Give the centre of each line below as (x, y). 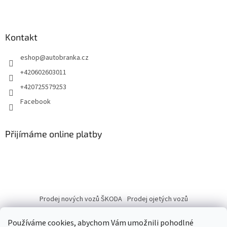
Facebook (35, 102)
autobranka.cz (67, 58)
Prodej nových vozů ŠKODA (81, 199)
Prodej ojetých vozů (157, 199)
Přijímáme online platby (54, 134)
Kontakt (21, 37)
